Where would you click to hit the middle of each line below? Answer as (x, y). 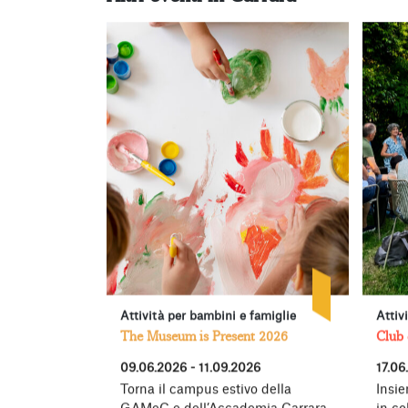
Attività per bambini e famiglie (208, 315)
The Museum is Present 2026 (204, 336)
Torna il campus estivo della (206, 389)
